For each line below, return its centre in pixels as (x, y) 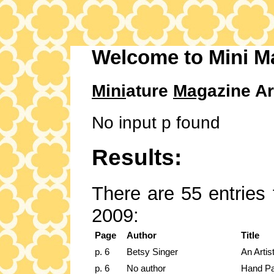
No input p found (156, 122)
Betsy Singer (152, 252)
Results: (137, 157)
